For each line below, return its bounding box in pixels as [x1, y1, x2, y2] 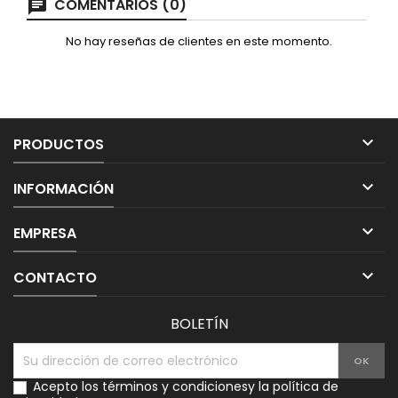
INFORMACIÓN [13, 179, 114, 200]
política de [273, 378, 338, 396]
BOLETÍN [170, 314, 228, 335]
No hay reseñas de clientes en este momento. [66, 33, 332, 51]
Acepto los [33, 378, 102, 396]
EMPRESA [13, 223, 76, 244]
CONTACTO [13, 267, 97, 289]
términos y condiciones [102, 378, 248, 396]
